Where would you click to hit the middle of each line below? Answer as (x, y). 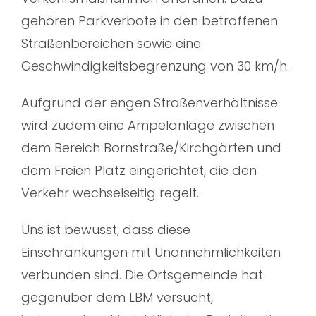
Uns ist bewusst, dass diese (106, 230)
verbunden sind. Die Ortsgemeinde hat (142, 275)
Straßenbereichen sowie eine (111, 44)
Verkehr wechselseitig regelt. (110, 193)
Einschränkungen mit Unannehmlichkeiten (151, 253)
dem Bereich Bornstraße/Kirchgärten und (151, 148)
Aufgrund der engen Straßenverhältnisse (150, 103)
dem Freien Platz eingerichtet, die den (139, 171)
